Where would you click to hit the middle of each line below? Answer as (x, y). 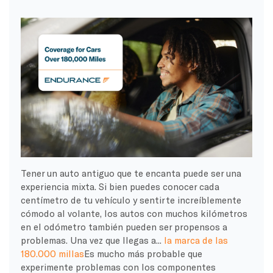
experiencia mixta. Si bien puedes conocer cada (120, 186)
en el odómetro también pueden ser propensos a (124, 226)
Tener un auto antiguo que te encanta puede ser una (131, 173)
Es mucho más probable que (143, 253)
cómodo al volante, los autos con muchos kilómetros (134, 213)
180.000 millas (52, 253)
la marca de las (196, 240)
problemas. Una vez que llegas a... (92, 240)
